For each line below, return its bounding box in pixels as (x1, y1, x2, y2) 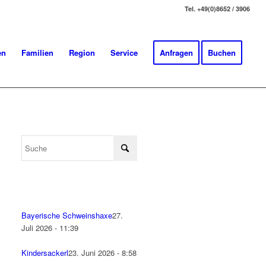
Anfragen (160, 47, 194, 58)
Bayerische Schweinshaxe (21, 210, 113, 221)
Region (69, 47, 96, 58)
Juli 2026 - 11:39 (21, 222, 79, 233)
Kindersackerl (21, 247, 69, 258)
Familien (21, 47, 54, 58)
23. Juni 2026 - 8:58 (68, 247, 137, 258)
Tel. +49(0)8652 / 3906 (185, 4, 251, 13)
